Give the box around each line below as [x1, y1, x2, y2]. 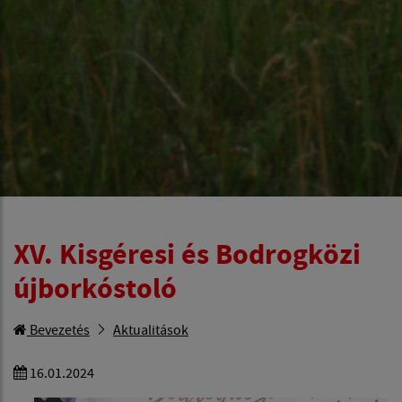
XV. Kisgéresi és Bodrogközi [13, 235, 361, 272]
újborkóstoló [13, 269, 177, 306]
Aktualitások [113, 319, 188, 338]
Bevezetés [27, 319, 90, 338]
